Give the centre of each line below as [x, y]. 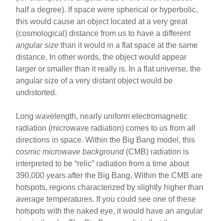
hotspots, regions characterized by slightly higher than [110, 187]
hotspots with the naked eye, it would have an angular [110, 211]
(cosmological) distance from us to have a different [103, 33]
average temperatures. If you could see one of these [106, 199]
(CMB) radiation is [157, 151]
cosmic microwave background [70, 151]
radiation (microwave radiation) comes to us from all [106, 128]
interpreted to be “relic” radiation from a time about [103, 163]
